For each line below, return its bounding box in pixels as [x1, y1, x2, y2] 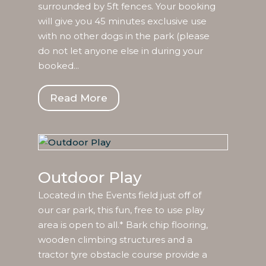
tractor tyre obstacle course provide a [37, 249, 207, 261]
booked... [37, 60, 79, 72]
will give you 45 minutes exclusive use [37, 15, 207, 27]
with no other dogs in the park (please [37, 30, 210, 42]
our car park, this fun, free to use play [37, 204, 204, 216]
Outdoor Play [37, 168, 142, 188]
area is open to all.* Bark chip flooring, [37, 219, 208, 231]
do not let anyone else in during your [37, 45, 203, 57]
